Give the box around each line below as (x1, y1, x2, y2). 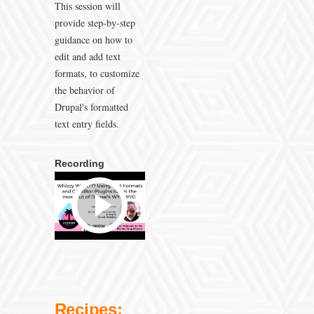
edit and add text (54, 50, 121, 64)
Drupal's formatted (54, 100, 128, 114)
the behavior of (54, 83, 115, 97)
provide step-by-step (54, 16, 135, 30)
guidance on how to (54, 33, 132, 47)
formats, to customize (54, 67, 139, 81)
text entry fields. (54, 117, 119, 131)
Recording (54, 158, 104, 170)
